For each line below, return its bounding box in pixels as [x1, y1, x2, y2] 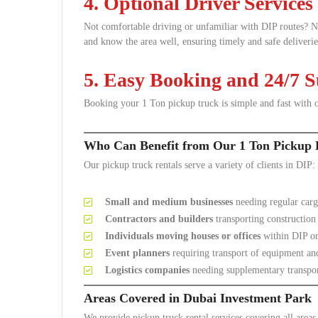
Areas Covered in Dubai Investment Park [84, 291, 312, 305]
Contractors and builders [105, 214, 213, 224]
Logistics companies [105, 265, 190, 275]
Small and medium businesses [105, 197, 233, 207]
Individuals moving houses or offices [105, 231, 261, 241]
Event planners [105, 248, 170, 258]
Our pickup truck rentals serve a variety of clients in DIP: [84, 160, 315, 170]
